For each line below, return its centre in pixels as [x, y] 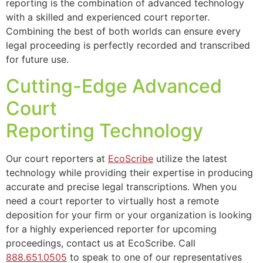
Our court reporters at [57, 158]
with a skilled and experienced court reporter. [108, 17]
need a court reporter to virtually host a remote [112, 200]
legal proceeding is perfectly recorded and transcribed [128, 45]
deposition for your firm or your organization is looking [129, 215]
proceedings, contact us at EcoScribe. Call [101, 243]
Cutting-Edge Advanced [114, 86]
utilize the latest [190, 158]
